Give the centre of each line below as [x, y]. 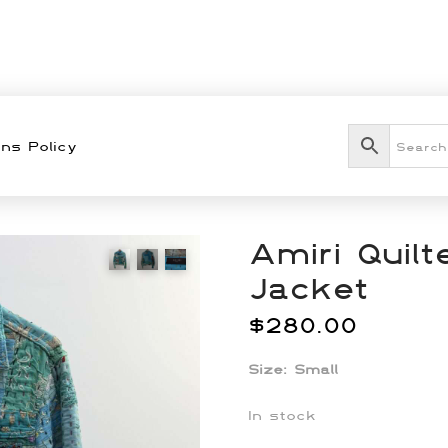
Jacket [308, 286]
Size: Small [293, 369]
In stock [282, 415]
